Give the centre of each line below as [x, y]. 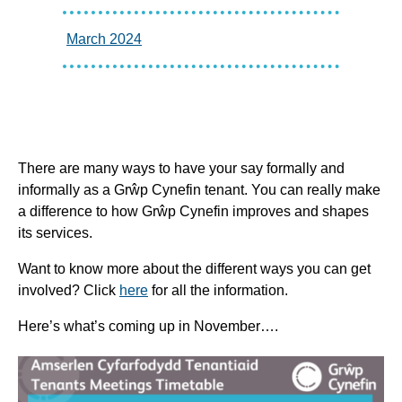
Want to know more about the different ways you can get [194, 268]
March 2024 [104, 39]
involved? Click [69, 290]
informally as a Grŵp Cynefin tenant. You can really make [199, 189]
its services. [55, 232]
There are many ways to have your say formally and [181, 168]
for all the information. [218, 290]
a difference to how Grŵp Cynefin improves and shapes [193, 211]
